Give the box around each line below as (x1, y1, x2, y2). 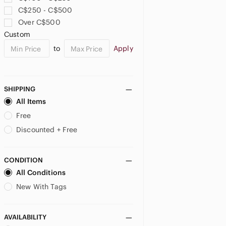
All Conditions (16, 168, 66, 177)
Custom (4, 30, 30, 39)
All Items (16, 97, 46, 106)
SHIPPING (4, 85, 35, 93)
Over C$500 (18, 18, 61, 27)
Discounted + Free (16, 125, 78, 134)
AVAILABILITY (4, 213, 46, 221)
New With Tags (16, 182, 67, 191)
